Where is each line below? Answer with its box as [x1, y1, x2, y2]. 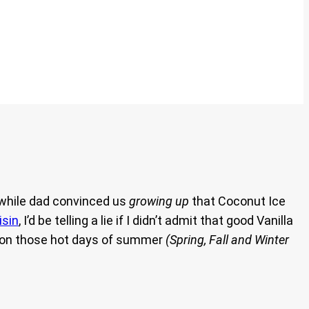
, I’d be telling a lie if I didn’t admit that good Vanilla [19, 213, 293, 228]
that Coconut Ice [189, 194, 286, 209]
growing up [129, 194, 189, 209]
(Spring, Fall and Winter [166, 232, 289, 248]
